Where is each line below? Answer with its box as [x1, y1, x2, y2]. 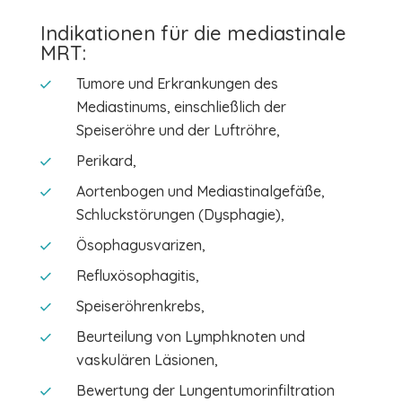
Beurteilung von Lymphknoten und [75, 328, 305, 345]
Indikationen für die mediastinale [39, 21, 346, 46]
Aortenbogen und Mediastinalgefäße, [75, 182, 325, 200]
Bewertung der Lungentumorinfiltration [75, 381, 335, 399]
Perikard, [75, 152, 136, 170]
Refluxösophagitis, [75, 267, 199, 284]
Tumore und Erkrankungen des [75, 74, 278, 92]
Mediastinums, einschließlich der [75, 98, 286, 116]
